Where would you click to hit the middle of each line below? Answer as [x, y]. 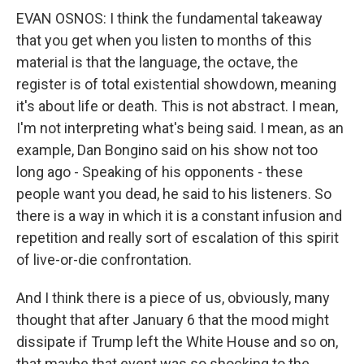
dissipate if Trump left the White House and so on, [177, 342]
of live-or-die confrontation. [104, 260]
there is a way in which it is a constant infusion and [179, 216]
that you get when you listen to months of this [164, 40]
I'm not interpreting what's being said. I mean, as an [180, 128]
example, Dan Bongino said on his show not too [167, 150]
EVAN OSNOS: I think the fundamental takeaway [169, 18]
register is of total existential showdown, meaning [176, 84]
